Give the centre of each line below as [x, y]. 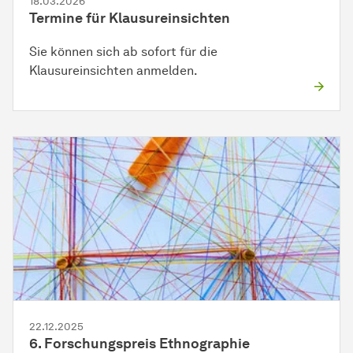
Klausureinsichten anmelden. [113, 71]
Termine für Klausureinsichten [130, 19]
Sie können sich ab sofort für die [123, 52]
